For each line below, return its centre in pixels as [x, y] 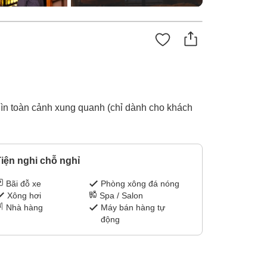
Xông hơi [24, 196]
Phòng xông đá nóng [140, 184]
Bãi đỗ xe [23, 184]
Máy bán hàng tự [133, 208]
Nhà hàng [24, 208]
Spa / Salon [122, 196]
